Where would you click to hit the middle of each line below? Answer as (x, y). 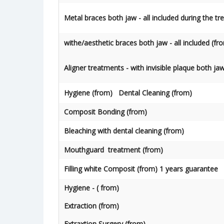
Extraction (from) (91, 206)
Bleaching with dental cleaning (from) (124, 131)
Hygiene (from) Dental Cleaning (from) (128, 93)
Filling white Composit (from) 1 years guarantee (141, 169)
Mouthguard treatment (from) (113, 150)
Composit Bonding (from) (105, 112)
